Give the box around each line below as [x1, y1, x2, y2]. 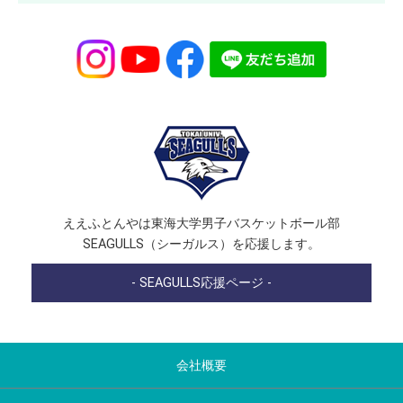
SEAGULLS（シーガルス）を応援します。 [83, 236, 320, 252]
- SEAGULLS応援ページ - [131, 274, 272, 291]
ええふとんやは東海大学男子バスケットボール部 [63, 215, 340, 231]
